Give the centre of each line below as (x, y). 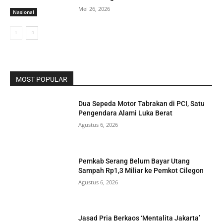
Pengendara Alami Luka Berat (126, 113)
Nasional (24, 12)
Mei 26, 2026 (94, 9)
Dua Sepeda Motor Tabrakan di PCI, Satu (142, 104)
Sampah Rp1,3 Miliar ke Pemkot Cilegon (141, 170)
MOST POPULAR (42, 80)
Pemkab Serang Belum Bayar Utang (134, 161)
